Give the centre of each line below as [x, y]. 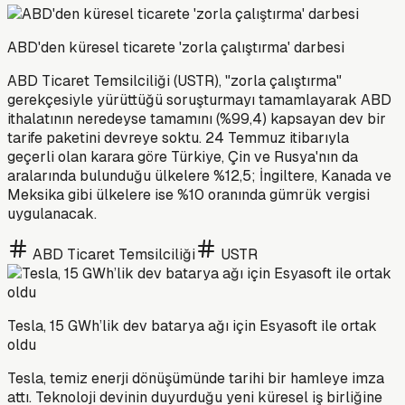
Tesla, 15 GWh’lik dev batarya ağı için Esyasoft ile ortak [192, 325]
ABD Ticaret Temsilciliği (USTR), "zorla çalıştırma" [174, 80]
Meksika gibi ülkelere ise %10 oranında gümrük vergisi [188, 194]
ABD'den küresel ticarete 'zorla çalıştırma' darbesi [176, 47]
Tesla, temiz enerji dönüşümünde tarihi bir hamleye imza [196, 378]
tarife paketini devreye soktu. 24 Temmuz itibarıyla [178, 137]
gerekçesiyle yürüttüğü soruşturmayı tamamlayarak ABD [199, 99]
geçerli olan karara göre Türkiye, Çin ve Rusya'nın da [183, 156]
